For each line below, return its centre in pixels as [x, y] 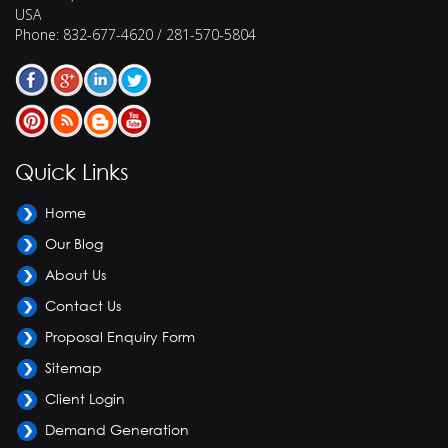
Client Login [85, 399]
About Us [75, 275]
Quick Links [72, 172]
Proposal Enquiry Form [120, 337]
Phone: [39, 35]
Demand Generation [117, 430]
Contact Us [83, 306]
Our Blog [74, 244]
